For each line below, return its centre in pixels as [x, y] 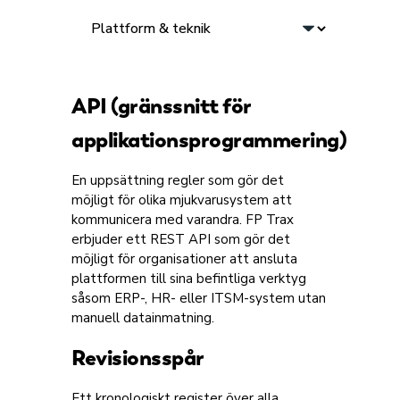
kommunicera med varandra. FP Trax [183, 220]
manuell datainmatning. [143, 318]
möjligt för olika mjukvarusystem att [182, 200]
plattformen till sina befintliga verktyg [189, 279]
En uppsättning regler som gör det [178, 180]
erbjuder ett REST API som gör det [181, 239]
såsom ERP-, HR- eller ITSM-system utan [199, 298]
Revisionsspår [138, 358]
